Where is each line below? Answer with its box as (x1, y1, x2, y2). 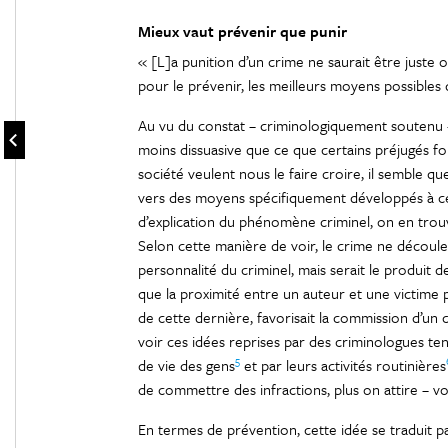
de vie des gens (137, 354, 235, 376)
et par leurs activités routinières (239, 354, 446, 376)
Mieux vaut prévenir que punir (137, 20, 347, 42)
